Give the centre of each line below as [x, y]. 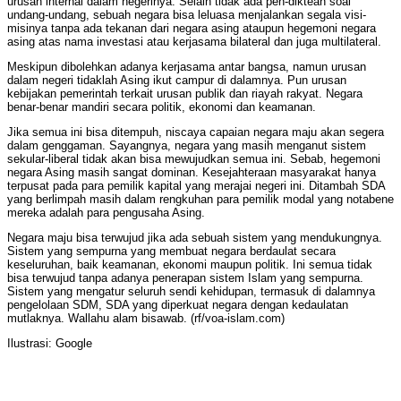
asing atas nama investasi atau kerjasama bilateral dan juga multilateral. [194, 42]
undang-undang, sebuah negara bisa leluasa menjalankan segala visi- [187, 15]
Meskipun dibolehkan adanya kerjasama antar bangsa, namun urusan [187, 67]
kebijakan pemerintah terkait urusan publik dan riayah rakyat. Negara [185, 94]
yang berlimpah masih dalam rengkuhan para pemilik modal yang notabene [200, 200]
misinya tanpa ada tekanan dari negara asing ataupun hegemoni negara [192, 29]
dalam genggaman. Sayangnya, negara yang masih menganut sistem [187, 146]
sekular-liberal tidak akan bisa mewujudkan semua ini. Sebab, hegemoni [194, 159]
